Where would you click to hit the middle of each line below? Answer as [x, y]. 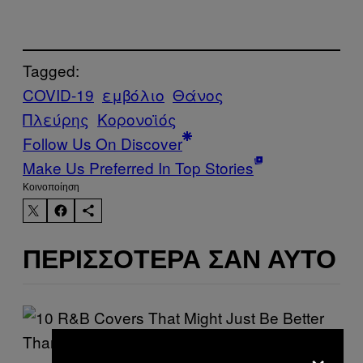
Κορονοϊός [137, 119]
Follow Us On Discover [102, 143]
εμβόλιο [133, 95]
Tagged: [51, 70]
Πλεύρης [56, 119]
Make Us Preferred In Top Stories [138, 168]
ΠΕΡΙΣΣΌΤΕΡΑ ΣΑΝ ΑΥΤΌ [179, 259]
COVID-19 [58, 95]
